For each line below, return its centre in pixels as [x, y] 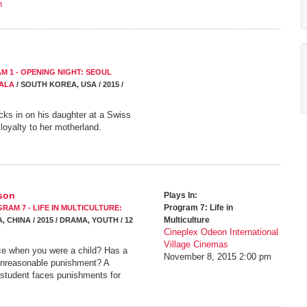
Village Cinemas [196, 244]
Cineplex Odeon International [221, 232]
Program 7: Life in [198, 208]
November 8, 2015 [200, 257]
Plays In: [181, 195]
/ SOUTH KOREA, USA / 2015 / [69, 84]
